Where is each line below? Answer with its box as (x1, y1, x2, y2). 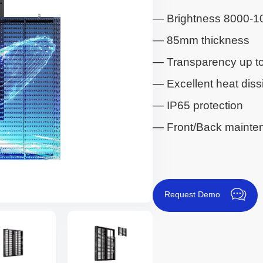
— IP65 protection (153, 99, 244, 112)
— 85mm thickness (153, 34, 250, 47)
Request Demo (164, 190, 222, 200)
